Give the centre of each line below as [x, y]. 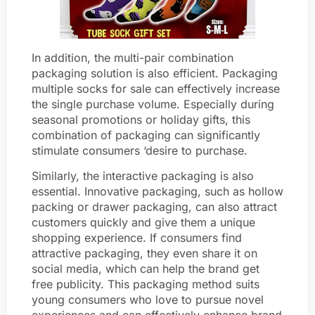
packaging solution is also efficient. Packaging [155, 73]
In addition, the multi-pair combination [133, 57]
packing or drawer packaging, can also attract [154, 206]
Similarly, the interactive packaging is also [143, 175]
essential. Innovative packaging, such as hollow [157, 191]
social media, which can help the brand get [146, 268]
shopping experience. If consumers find [137, 237]
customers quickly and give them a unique [143, 222]
